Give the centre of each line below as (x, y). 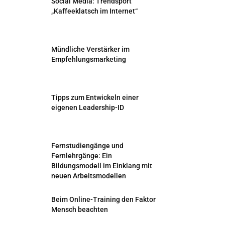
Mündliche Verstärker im (90, 49)
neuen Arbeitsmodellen (89, 176)
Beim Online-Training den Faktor (103, 200)
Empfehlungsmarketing (89, 60)
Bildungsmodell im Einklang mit (102, 166)
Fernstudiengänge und (87, 146)
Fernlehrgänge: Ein (82, 156)
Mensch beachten (80, 210)
